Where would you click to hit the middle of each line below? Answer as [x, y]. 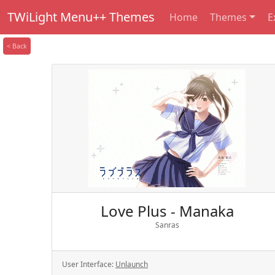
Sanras [167, 225]
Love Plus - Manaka [167, 211]
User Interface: [89, 264]
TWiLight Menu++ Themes [81, 17]
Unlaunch [132, 264]
